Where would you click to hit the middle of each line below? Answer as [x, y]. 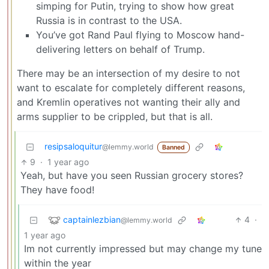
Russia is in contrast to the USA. [109, 21]
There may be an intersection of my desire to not [128, 74]
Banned [173, 147]
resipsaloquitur [73, 147]
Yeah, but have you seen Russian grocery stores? [132, 176]
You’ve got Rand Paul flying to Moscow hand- [140, 35]
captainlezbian [92, 219]
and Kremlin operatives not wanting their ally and [128, 102]
